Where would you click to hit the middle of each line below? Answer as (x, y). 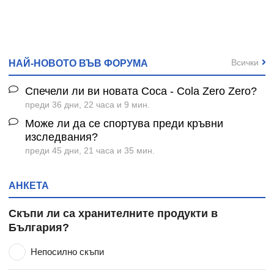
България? (39, 227)
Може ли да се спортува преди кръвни (124, 123)
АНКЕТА (29, 186)
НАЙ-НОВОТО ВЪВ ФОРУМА (78, 63)
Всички (245, 62)
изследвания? (61, 137)
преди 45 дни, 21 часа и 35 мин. (90, 150)
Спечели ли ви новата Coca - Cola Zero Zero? (141, 91)
